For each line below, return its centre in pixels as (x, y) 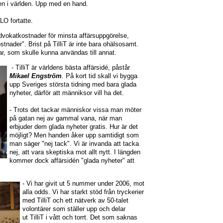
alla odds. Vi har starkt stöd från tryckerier (83, 192)
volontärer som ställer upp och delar (74, 209)
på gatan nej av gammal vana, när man (66, 118)
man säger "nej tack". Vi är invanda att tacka (74, 143)
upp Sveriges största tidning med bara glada (73, 84)
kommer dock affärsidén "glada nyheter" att (72, 160)
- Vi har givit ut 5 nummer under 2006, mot (83, 184)
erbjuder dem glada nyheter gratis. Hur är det (74, 126)
